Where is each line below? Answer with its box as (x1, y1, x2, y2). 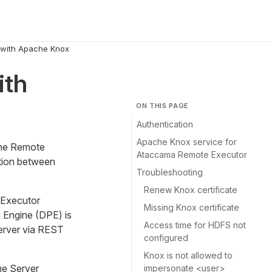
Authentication (137, 119, 193, 129)
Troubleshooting (137, 167, 203, 177)
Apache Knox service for (137, 137, 237, 147)
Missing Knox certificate (144, 202, 239, 212)
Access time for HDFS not (144, 220, 246, 230)
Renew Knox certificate (144, 185, 237, 195)
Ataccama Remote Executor (137, 149, 247, 160)
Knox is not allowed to (144, 250, 233, 260)
